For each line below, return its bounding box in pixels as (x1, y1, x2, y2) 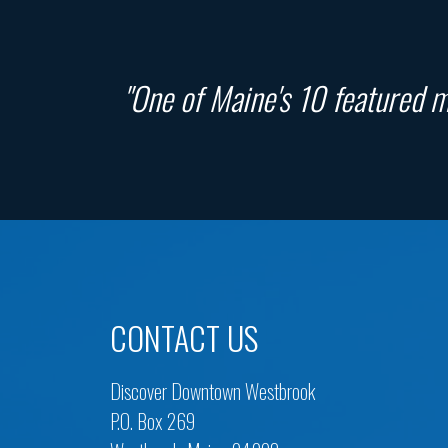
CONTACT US (110, 314, 258, 361)
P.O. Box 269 (110, 406, 195, 436)
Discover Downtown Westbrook (110, 376, 315, 406)
